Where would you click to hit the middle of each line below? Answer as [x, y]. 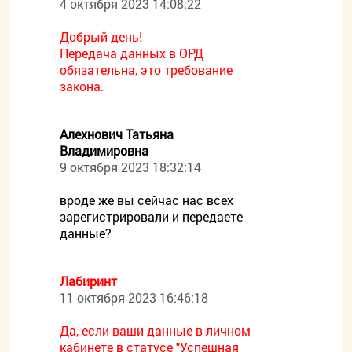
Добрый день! [101, 37]
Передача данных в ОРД [132, 53]
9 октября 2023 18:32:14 [131, 167]
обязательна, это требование [147, 70]
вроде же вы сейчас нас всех [147, 200]
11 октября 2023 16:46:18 [134, 297]
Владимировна [104, 150]
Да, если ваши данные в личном [156, 330]
